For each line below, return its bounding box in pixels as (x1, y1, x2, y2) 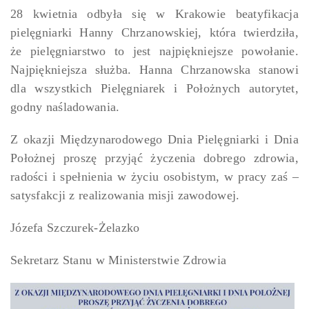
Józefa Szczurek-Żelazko (10, 220, 140, 235)
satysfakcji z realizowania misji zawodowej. (10, 188, 240, 202)
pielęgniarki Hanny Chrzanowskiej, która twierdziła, (10, 25, 299, 39)
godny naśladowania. (10, 99, 120, 114)
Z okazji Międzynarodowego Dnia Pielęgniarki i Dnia (10, 132, 299, 146)
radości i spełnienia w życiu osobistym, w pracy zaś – (10, 169, 299, 183)
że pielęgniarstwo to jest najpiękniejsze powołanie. (10, 43, 299, 58)
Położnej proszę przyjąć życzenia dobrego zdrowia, (10, 150, 299, 165)
